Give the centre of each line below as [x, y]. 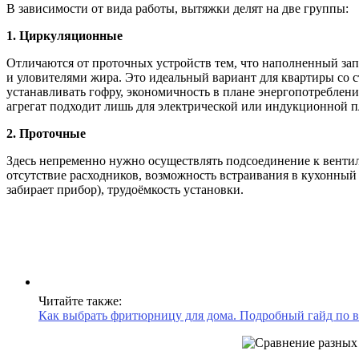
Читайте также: [80, 301]
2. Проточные [46, 133]
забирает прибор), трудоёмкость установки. [125, 189]
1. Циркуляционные [65, 35]
